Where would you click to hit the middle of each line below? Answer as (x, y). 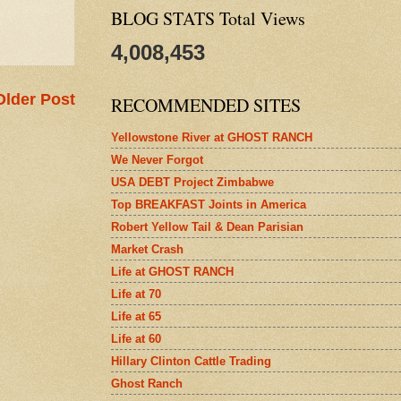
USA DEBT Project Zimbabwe (192, 182)
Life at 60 (136, 338)
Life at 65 (136, 316)
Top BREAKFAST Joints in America (209, 204)
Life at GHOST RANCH (172, 271)
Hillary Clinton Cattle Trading (191, 361)
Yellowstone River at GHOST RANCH (212, 137)
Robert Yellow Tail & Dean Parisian (207, 226)
